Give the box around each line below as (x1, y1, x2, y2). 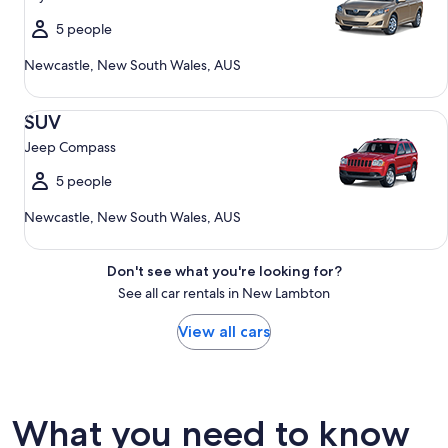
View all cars (178, 322, 270, 342)
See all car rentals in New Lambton (118, 284, 330, 303)
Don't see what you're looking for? (106, 262, 342, 281)
